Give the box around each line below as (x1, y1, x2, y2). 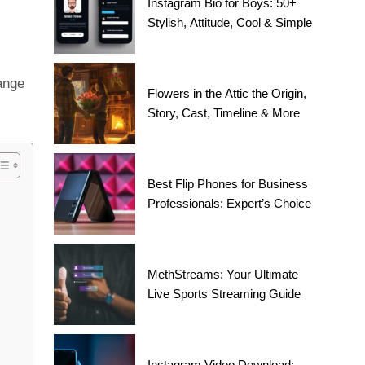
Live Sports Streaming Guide (147, 287, 301, 301)
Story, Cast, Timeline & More (147, 106, 301, 121)
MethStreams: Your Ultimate (147, 267, 299, 282)
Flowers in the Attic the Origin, (147, 86, 307, 101)
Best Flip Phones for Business (147, 177, 309, 191)
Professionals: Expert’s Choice (147, 196, 312, 211)
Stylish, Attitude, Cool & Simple (147, 15, 313, 30)
